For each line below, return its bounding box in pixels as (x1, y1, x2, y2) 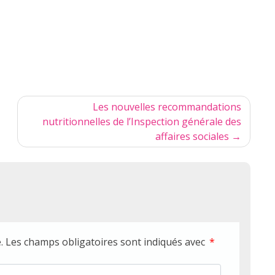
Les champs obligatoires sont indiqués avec (6, 235, 207, 249)
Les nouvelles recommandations (93, 100, 241, 114)
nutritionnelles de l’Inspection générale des (42, 115, 241, 129)
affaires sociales (155, 130, 229, 144)
